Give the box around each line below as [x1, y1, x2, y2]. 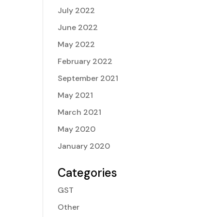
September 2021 [58, 73, 119, 83]
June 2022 [58, 22, 98, 32]
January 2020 [58, 141, 110, 151]
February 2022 [58, 56, 113, 66]
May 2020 [58, 124, 96, 134]
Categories [58, 165, 118, 180]
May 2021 [58, 90, 93, 100]
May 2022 [58, 39, 95, 49]
